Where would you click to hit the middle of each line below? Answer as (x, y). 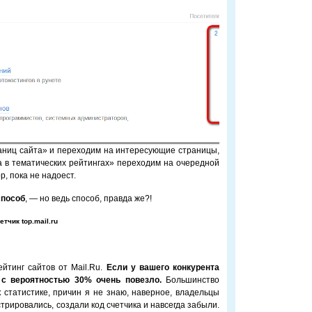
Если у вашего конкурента (163, 267)
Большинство (190, 280)
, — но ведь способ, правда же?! (88, 198)
